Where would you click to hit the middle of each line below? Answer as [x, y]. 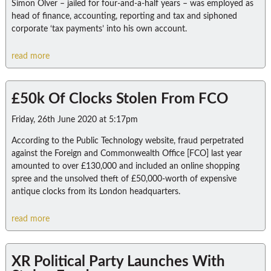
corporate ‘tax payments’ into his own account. [99, 29]
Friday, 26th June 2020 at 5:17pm [74, 120]
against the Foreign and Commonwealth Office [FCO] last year [126, 154]
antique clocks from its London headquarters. [96, 192]
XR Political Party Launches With [118, 262]
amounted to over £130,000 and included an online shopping [125, 166]
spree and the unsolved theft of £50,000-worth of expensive [124, 179]
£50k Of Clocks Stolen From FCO [119, 99]
